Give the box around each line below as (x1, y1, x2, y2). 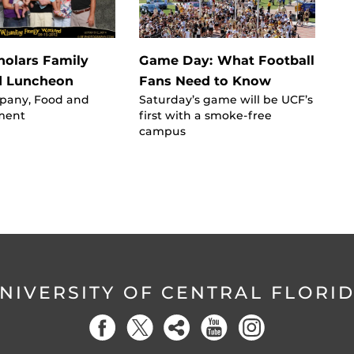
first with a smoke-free (138, 108, 272, 122)
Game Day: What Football (138, 52, 314, 68)
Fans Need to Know (138, 73, 271, 88)
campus (138, 124, 186, 137)
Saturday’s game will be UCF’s (138, 92, 313, 106)
